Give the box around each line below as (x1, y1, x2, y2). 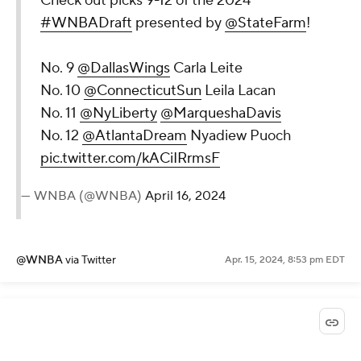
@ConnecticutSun (84, 81, 201, 101)
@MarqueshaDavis (160, 104, 281, 123)
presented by (132, 14, 225, 33)
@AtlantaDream (82, 127, 187, 146)
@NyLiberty (80, 104, 157, 123)
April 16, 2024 (145, 188, 226, 205)
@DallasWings (77, 59, 170, 78)
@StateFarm (225, 14, 306, 33)
